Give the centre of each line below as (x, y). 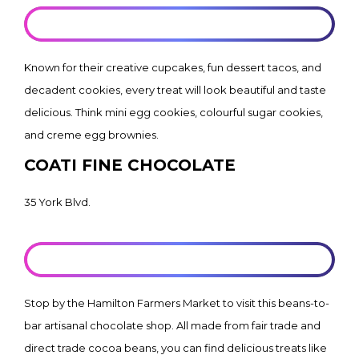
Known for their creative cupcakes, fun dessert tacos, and (173, 67)
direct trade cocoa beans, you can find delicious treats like (175, 348)
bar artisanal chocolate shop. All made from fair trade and (172, 325)
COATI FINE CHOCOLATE (130, 165)
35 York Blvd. (57, 202)
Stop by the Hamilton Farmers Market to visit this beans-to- (177, 303)
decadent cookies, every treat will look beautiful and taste (175, 90)
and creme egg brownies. (91, 135)
